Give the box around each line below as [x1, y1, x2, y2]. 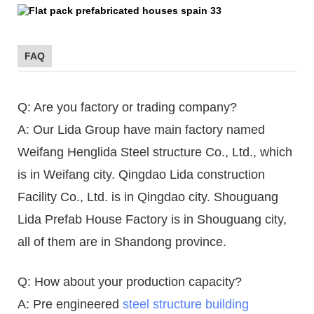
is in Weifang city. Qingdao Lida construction [18, 168, 265, 182]
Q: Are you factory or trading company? [18, 100, 237, 115]
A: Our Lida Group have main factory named [18, 123, 265, 137]
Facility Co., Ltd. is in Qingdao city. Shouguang [18, 190, 278, 205]
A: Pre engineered [18, 297, 123, 312]
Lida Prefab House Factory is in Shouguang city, [18, 212, 287, 227]
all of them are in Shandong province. [18, 235, 226, 250]
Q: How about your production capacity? [18, 275, 242, 289]
